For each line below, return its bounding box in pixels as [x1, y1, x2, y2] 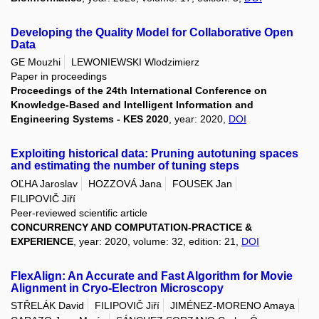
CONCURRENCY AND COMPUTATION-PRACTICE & [11, 221, 252, 233]
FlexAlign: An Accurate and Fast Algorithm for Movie [11, 269, 293, 282]
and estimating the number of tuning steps [11, 159, 239, 172]
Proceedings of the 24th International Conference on [11, 85, 267, 97]
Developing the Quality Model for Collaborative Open [11, 26, 293, 38]
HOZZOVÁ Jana [88, 177, 162, 189]
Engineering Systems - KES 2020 [11, 113, 169, 125]
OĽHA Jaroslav [11, 177, 78, 189]
